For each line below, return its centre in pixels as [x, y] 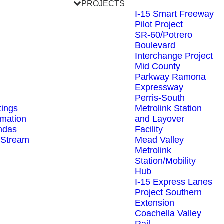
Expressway [159, 87]
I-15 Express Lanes [174, 182]
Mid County [158, 66]
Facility [149, 129]
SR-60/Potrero [164, 35]
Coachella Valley [168, 213]
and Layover [160, 119]
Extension [155, 203]
